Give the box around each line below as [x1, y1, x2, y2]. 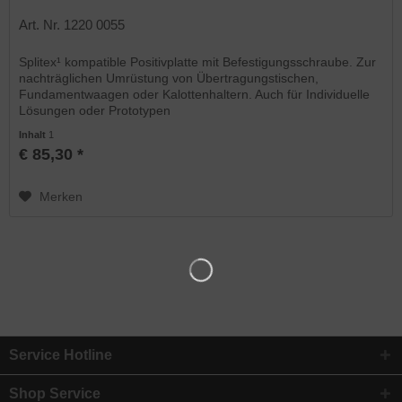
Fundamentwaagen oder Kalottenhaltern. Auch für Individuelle [19, 87, 371, 102]
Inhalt [19, 129, 49, 141]
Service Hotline [9, 346, 112, 363]
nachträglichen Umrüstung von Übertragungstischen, [19, 71, 319, 86]
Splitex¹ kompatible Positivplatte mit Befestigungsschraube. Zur [19, 55, 377, 70]
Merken [39, 189, 83, 205]
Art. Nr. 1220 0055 [19, 17, 126, 33]
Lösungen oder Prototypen [19, 103, 171, 118]
